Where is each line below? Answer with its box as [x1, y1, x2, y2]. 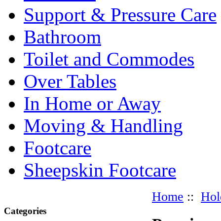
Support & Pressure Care [24, 4, 217, 25]
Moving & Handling [24, 115, 183, 136]
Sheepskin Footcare [24, 159, 176, 181]
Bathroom [24, 26, 101, 47]
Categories [4, 205, 46, 216]
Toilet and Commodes [24, 48, 194, 70]
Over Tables [24, 71, 116, 92]
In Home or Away [24, 93, 161, 114]
